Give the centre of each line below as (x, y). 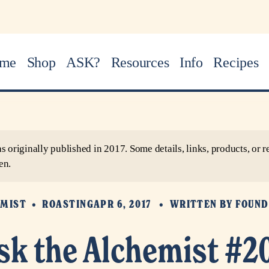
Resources (140, 62)
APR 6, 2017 (122, 204)
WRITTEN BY (202, 204)
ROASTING (68, 204)
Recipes (236, 62)
